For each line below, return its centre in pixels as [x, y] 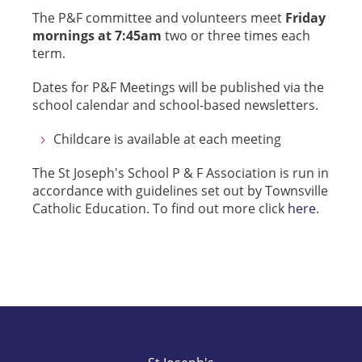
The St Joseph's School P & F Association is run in [181, 173]
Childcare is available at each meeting [167, 139]
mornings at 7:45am [99, 36]
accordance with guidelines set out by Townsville [180, 190]
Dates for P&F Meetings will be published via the [178, 87]
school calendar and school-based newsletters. [177, 105]
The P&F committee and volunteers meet [159, 17]
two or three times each [238, 35]
